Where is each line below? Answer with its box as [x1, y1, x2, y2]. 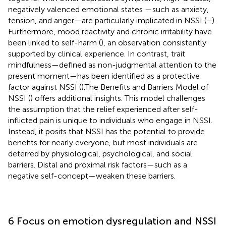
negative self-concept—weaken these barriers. [8, 171, 176, 181]
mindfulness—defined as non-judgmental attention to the [8, 60, 216, 70]
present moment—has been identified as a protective [8, 71, 200, 81]
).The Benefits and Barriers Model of [81, 82, 208, 92]
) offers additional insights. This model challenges [30, 93, 205, 103]
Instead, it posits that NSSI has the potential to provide [8, 126, 205, 136]
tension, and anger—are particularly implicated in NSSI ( [8, 15, 206, 25]
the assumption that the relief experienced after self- [8, 104, 198, 114]
